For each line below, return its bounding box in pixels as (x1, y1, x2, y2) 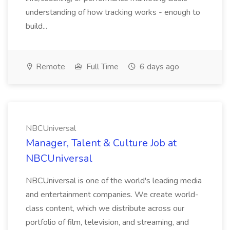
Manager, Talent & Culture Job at (26, 136, 177, 150)
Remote (34, 61, 65, 72)
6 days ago (138, 61, 179, 72)
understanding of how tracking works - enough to (26, 7, 200, 18)
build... (26, 21, 49, 32)
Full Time (84, 61, 119, 72)
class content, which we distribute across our (26, 203, 184, 214)
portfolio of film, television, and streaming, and (26, 217, 189, 228)
